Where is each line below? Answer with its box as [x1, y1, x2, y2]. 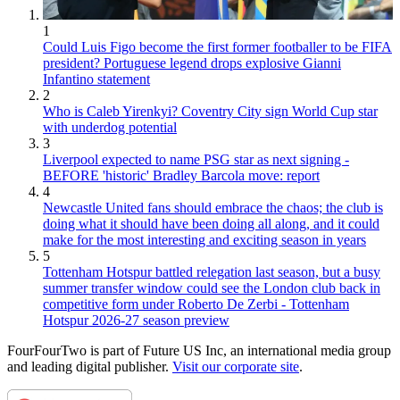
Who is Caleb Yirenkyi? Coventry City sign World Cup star [43, 104, 378, 120]
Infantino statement [43, 71, 150, 87]
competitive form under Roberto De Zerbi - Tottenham [43, 296, 349, 312]
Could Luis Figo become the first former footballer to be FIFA [43, 39, 392, 55]
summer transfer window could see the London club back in [43, 280, 380, 296]
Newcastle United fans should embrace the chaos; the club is [43, 200, 383, 216]
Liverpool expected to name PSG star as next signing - [43, 152, 349, 168]
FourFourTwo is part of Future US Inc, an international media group [7, 343, 391, 359]
